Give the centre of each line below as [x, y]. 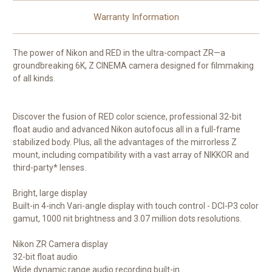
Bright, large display [50, 193]
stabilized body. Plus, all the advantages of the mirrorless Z [125, 142]
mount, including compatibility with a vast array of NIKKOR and [131, 155]
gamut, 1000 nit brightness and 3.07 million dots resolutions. [127, 219]
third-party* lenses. [49, 168]
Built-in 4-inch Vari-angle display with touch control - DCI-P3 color [136, 206]
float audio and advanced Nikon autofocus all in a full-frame [127, 130]
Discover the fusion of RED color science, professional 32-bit [127, 117]
